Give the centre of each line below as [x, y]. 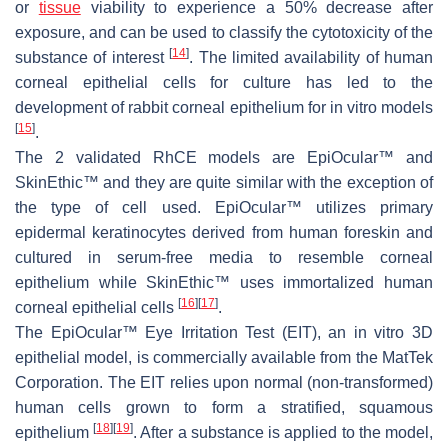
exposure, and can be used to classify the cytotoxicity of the [224, 33]
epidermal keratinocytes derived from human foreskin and [224, 233]
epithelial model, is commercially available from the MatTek [224, 358]
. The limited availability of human [311, 58]
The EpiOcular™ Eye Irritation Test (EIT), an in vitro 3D [224, 333]
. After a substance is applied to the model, [283, 433]
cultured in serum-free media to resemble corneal [224, 258]
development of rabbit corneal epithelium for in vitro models [224, 108]
